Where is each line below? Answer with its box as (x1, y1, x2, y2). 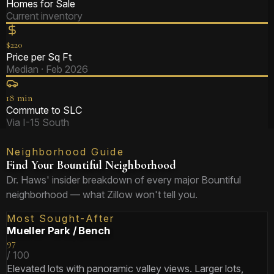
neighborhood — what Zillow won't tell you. (6, 188, 198, 201)
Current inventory (6, 10, 83, 22)
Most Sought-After (7, 212, 115, 224)
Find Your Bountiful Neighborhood (6, 158, 176, 172)
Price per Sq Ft (6, 51, 72, 63)
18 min (6, 92, 32, 104)
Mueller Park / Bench (7, 224, 111, 237)
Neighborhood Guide (6, 146, 125, 158)
